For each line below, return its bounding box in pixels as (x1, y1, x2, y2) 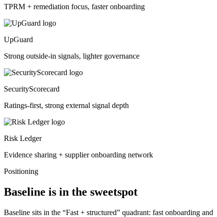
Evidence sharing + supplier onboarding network (4, 151, 153, 159)
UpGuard (4, 35, 33, 44)
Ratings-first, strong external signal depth (4, 101, 129, 110)
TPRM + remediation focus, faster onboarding (4, 2, 145, 11)
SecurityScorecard (4, 85, 60, 93)
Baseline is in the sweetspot (4, 185, 138, 198)
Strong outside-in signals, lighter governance (4, 52, 139, 61)
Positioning (4, 167, 38, 176)
